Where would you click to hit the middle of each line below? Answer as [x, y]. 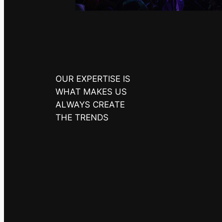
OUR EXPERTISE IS [93, 79]
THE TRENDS [82, 117]
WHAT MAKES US [91, 91]
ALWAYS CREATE [90, 104]
